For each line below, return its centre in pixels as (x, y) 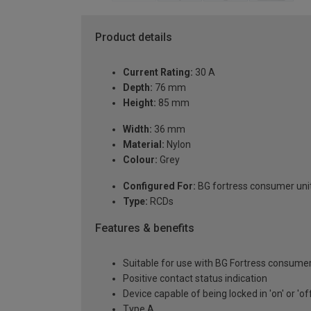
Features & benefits (145, 228)
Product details (134, 37)
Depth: (138, 88)
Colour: (140, 160)
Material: (144, 145)
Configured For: (159, 186)
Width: (137, 129)
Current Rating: (158, 73)
